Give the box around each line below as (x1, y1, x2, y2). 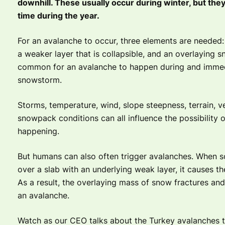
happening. (17, 126, 59, 136)
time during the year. (17, 11, 99, 21)
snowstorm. (17, 75, 62, 85)
